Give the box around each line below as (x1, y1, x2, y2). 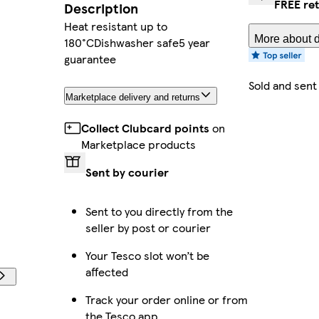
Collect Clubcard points (80, 119, 209, 136)
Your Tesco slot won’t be (85, 246, 209, 263)
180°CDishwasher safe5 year (63, 34, 210, 51)
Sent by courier (85, 163, 169, 180)
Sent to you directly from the (85, 202, 233, 219)
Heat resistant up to (63, 18, 167, 35)
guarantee (63, 51, 116, 68)
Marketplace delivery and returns (65, 91, 200, 103)
